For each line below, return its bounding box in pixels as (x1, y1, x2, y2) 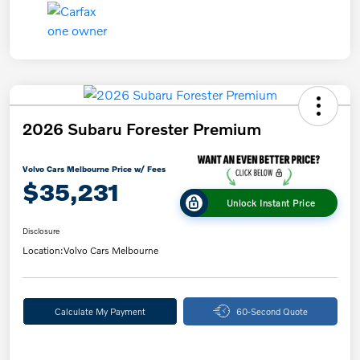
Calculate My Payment (54, 305, 145, 317)
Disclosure (22, 225, 59, 235)
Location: (22, 243, 63, 256)
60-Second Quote (235, 305, 308, 317)
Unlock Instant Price (226, 196, 316, 208)
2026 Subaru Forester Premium (22, 118, 261, 138)
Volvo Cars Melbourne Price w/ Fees (22, 163, 166, 174)
